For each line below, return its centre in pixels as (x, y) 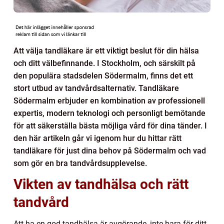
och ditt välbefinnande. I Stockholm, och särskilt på (104, 63)
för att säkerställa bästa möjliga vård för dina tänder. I (110, 125)
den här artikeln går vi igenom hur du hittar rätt (97, 138)
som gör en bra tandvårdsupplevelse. (80, 163)
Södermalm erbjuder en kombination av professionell (109, 100)
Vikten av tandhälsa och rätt (101, 184)
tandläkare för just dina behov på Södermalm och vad (110, 150)
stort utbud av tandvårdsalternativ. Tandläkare (96, 88)
